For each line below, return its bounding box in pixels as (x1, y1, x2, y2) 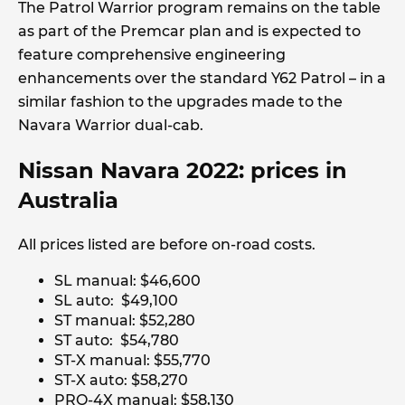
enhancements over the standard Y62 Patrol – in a (18, 70, 386, 88)
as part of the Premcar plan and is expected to (18, 23, 361, 41)
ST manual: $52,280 (54, 312, 195, 330)
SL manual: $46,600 (54, 272, 201, 290)
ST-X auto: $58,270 (54, 372, 188, 390)
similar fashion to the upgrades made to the (18, 93, 343, 111)
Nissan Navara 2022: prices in (18, 157, 347, 184)
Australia (18, 187, 118, 214)
